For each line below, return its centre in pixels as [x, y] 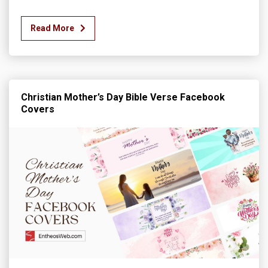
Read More [52, 28]
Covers [38, 109]
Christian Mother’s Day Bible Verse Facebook [123, 98]
